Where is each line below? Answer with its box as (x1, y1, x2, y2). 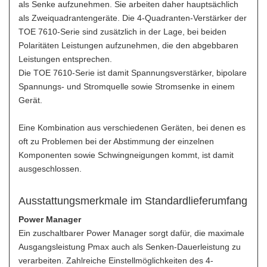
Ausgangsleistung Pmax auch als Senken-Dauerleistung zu (18, 242, 241, 252)
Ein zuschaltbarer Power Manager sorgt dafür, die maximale (18, 228, 244, 238)
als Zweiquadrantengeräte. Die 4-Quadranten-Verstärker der (18, 13, 247, 23)
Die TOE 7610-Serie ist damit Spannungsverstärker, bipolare (18, 68, 247, 77)
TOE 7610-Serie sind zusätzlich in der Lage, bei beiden (18, 27, 226, 36)
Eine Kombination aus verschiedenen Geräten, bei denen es (18, 123, 246, 132)
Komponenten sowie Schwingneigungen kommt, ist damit (18, 150, 234, 160)
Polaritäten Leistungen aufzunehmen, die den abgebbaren (18, 41, 238, 50)
